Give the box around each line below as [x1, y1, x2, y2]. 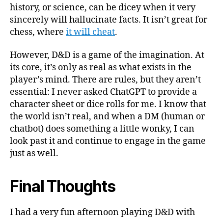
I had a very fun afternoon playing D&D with [10, 207, 195, 218]
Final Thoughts [10, 177, 115, 196]
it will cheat [66, 26, 115, 38]
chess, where [10, 26, 66, 38]
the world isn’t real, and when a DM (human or [10, 111, 205, 122]
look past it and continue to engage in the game [10, 136, 206, 147]
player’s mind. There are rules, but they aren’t [10, 74, 201, 85]
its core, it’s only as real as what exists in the [10, 62, 192, 73]
